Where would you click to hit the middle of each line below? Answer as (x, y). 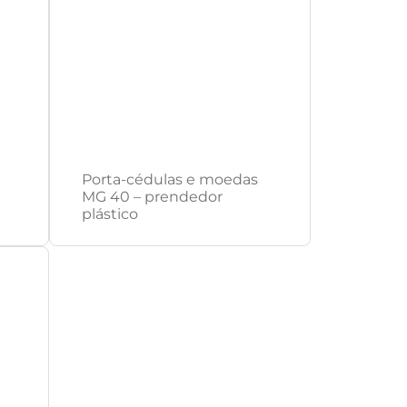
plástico (109, 214)
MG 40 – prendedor (152, 197)
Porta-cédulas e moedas (169, 179)
